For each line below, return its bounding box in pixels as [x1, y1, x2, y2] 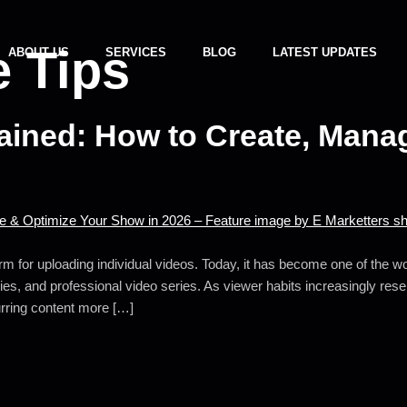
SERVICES [105, 45, 167, 59]
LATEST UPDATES [273, 45, 378, 59]
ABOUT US [8, 45, 70, 59]
